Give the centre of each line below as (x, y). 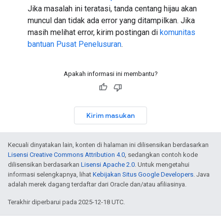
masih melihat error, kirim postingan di (94, 32)
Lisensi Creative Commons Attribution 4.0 (66, 155)
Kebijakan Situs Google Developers (143, 174)
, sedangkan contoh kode (161, 155)
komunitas (178, 32)
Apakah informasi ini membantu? (110, 74)
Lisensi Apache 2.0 (108, 165)
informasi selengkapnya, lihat (50, 174)
